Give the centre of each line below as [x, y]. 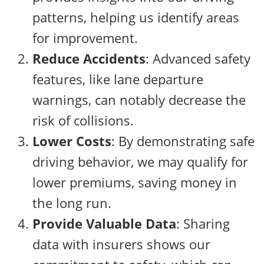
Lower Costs [72, 141]
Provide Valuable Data [104, 223]
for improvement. [85, 37]
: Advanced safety [198, 58]
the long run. [72, 202]
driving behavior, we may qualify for [140, 161]
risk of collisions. [83, 120]
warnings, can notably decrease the [139, 99]
